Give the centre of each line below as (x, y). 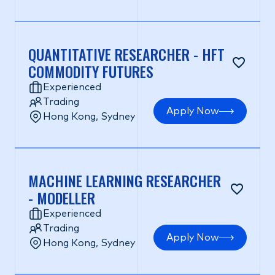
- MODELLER (62, 198)
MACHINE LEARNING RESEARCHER (125, 180)
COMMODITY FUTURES (91, 71)
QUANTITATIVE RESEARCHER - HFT (126, 54)
